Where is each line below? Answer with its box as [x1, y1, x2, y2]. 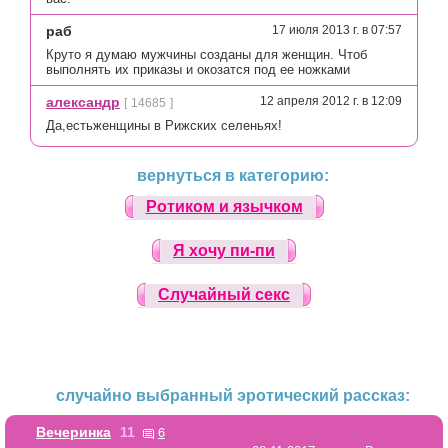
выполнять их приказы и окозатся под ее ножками [46, 62, 350, 78]
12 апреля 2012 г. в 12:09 [260, 94, 402, 109]
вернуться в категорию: [137, 167, 329, 185]
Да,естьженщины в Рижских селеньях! [46, 118, 282, 134]
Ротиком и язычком [145, 197, 303, 215]
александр [46, 94, 120, 111]
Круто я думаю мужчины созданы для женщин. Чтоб [46, 47, 367, 63]
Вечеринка [36, 424, 111, 441]
